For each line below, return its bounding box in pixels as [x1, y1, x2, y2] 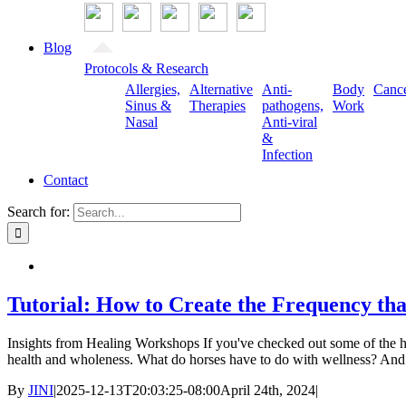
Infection [262, 147, 313, 163]
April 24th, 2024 [220, 382, 315, 398]
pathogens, [262, 98, 324, 114]
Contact [43, 172, 88, 188]
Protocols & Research [84, 61, 208, 77]
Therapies [189, 98, 246, 114]
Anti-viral [262, 114, 317, 130]
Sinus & [125, 98, 171, 114]
